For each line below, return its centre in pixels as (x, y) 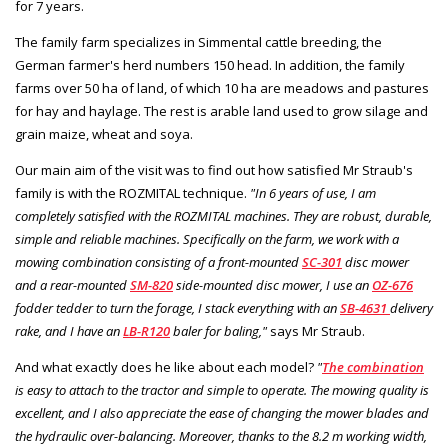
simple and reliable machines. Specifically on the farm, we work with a (207, 239)
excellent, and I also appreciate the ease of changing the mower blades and (222, 413)
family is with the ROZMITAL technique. (132, 193)
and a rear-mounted (72, 285)
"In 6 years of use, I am (313, 193)
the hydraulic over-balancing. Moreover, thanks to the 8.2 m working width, (221, 436)
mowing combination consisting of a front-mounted (158, 262)
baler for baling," (220, 331)
